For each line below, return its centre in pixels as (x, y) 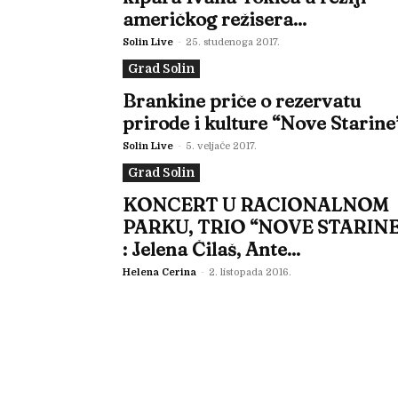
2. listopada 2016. (250, 272)
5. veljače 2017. (221, 146)
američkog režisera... (215, 19)
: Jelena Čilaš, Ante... (211, 249)
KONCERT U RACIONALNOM (255, 204)
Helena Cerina (159, 272)
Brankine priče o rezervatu (242, 100)
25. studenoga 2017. (233, 42)
